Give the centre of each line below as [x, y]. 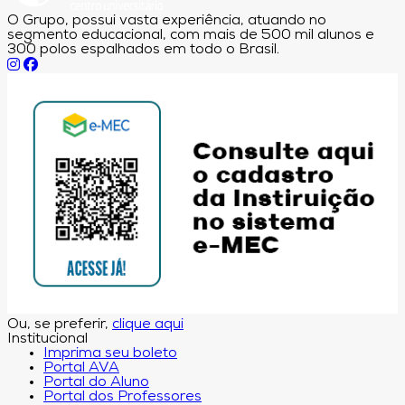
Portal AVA [81, 368]
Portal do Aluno [96, 383]
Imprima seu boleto [110, 354]
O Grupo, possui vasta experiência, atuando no [167, 21]
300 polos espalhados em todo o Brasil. [143, 50]
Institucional [47, 339]
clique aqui [148, 325]
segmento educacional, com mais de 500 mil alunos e [191, 36]
